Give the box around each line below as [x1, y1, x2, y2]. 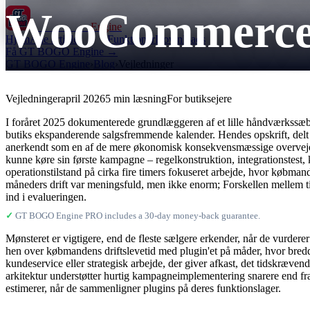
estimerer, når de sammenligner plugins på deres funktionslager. [6, 282, 281, 294]
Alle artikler [30, 33, 82, 45]
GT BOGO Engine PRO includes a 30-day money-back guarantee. [13, 210, 260, 221]
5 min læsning [105, 93, 167, 104]
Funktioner [107, 33, 155, 45]
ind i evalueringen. [6, 191, 86, 203]
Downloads [155, 33, 206, 45]
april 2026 [61, 93, 105, 104]
